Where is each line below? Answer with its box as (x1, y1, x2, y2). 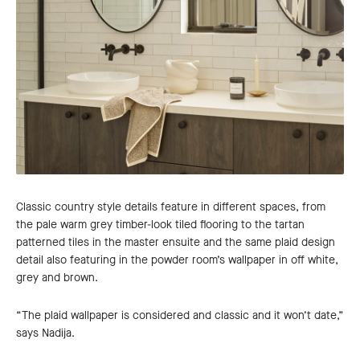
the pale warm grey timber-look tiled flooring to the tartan (16, 217, 305, 233)
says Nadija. (16, 325, 75, 342)
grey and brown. (16, 270, 98, 286)
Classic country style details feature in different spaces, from (16, 199, 325, 215)
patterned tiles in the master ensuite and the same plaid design (16, 235, 335, 251)
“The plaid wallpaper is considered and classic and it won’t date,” (16, 308, 344, 324)
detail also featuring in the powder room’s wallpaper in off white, (16, 252, 338, 268)
